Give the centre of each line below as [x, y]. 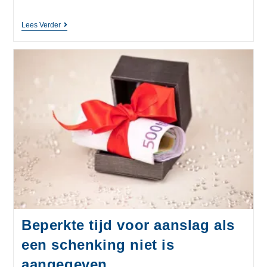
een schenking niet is [98, 244]
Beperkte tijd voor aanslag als [128, 225]
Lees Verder [41, 25]
